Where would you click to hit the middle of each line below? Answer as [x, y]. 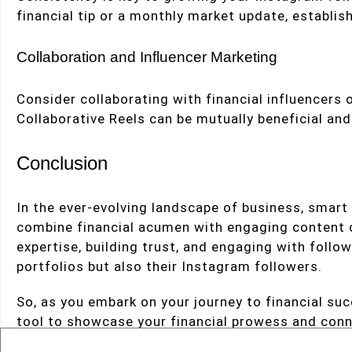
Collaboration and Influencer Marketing [147, 57]
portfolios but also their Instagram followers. [169, 266]
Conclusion [62, 163]
